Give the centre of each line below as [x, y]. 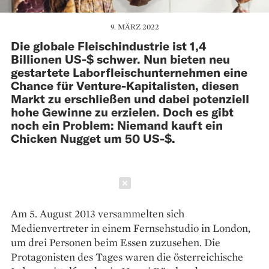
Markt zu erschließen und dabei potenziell [130, 98]
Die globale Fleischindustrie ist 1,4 [109, 45]
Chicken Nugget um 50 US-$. [93, 138]
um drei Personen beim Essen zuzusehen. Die [116, 242]
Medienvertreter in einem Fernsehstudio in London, [131, 228]
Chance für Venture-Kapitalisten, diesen [125, 85]
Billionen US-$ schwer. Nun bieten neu [120, 59]
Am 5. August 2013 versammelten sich [98, 213]
